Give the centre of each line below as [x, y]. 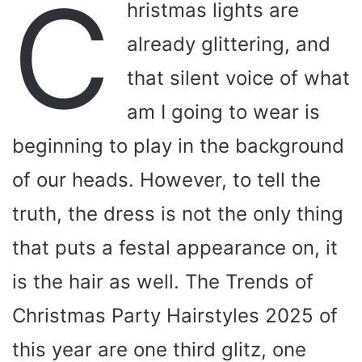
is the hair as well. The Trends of [163, 282]
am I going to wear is [223, 112]
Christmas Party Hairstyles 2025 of [175, 316]
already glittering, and [229, 44]
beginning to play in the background [178, 146]
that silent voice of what [238, 78]
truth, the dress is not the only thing [178, 214]
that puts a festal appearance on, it [175, 248]
